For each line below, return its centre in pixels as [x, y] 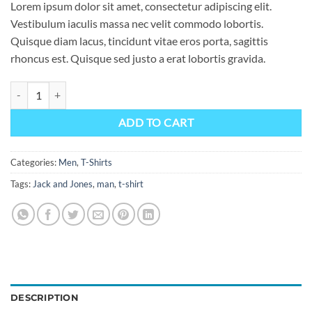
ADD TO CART [156, 122]
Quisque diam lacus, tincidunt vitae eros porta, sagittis [139, 40]
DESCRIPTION [45, 297]
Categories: [34, 162]
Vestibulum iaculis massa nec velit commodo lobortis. [137, 23]
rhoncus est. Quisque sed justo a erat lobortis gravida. [138, 58]
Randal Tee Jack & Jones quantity [80, 88]
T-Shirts [96, 162]
